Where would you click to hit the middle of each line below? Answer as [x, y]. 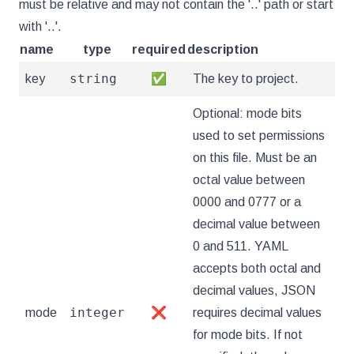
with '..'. [40, 26]
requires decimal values [257, 313]
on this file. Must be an [255, 158]
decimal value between [256, 224]
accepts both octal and [257, 268]
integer [97, 313]
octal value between [249, 180]
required [159, 49]
